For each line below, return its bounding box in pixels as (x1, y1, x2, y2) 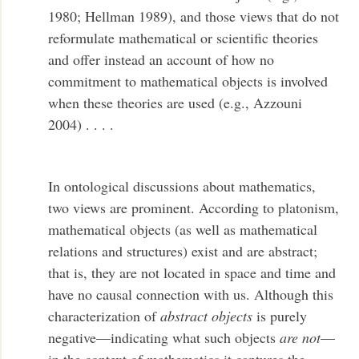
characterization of (48, 305, 161, 325)
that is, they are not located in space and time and (48, 262, 337, 282)
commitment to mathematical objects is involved (48, 71, 329, 91)
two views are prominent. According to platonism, (48, 197, 340, 217)
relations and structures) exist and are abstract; (48, 240, 318, 260)
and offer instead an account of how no (48, 50, 275, 70)
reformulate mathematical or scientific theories (48, 28, 319, 48)
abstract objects (160, 305, 253, 325)
